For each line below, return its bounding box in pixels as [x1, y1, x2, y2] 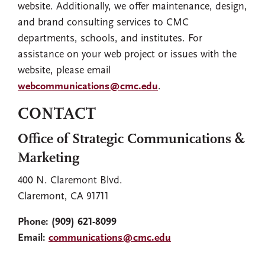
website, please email [18, 65, 111, 76]
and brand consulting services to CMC [18, 17, 189, 28]
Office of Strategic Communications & [18, 132, 245, 147]
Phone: [18, 216, 49, 228]
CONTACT [18, 106, 96, 123]
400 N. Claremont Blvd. [18, 175, 122, 186]
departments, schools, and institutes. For [18, 33, 202, 44]
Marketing [18, 151, 79, 166]
